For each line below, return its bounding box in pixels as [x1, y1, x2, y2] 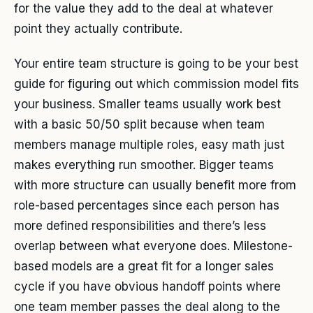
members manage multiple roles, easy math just [14, 137, 284, 152]
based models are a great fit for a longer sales [14, 259, 274, 273]
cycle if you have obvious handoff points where [14, 279, 281, 293]
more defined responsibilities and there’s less [14, 218, 266, 233]
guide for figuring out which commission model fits [14, 76, 299, 91]
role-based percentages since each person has [14, 198, 279, 212]
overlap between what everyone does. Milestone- [14, 238, 293, 253]
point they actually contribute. [14, 21, 182, 36]
